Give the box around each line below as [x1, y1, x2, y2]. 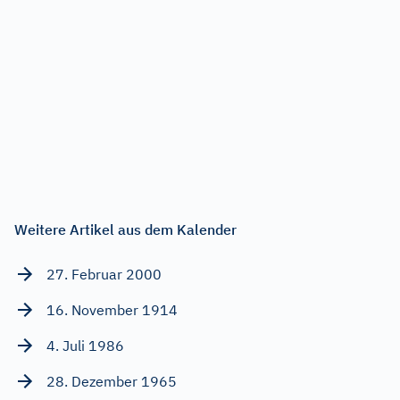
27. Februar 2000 [46, 264, 162, 283]
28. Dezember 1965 [46, 371, 177, 390]
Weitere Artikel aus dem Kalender [14, 220, 237, 238]
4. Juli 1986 [46, 336, 124, 354]
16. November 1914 [46, 300, 178, 319]
